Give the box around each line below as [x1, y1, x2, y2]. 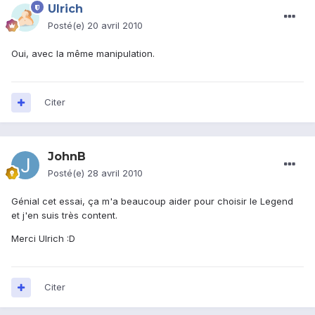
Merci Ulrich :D [11, 233, 75, 245]
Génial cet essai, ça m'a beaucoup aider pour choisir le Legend [11, 195, 293, 207]
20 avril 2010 [87, 20, 143, 32]
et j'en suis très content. [11, 210, 117, 221]
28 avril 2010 [87, 167, 143, 179]
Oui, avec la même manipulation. [11, 48, 155, 60]
